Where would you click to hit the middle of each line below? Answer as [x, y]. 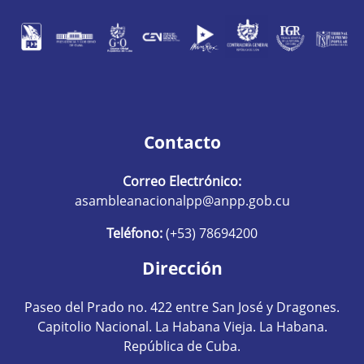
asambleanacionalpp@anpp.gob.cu [182, 201]
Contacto [182, 143]
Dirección [182, 269]
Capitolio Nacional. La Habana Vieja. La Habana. [182, 327]
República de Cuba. [182, 347]
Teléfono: [134, 234]
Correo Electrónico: [182, 182]
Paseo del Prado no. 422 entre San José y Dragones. [182, 308]
